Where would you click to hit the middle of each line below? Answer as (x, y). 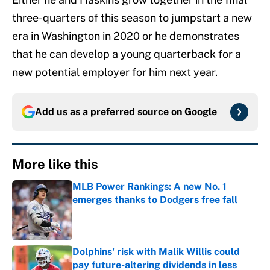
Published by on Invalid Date (126, 212)
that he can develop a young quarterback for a (127, 54)
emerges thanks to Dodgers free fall (155, 200)
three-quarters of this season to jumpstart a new (132, 18)
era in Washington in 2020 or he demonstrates (126, 36)
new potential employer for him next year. (115, 72)
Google (201, 112)
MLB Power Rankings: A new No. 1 (149, 187)
